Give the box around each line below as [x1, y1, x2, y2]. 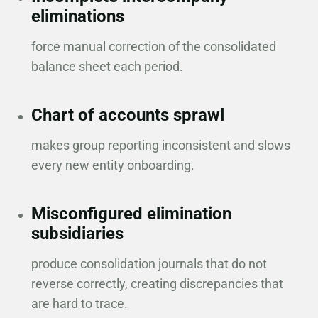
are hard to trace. [31, 296, 128, 311]
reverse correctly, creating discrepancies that [31, 276, 283, 291]
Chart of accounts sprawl [31, 105, 224, 125]
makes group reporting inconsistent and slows [31, 138, 290, 153]
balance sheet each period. [31, 59, 183, 74]
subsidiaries [31, 224, 124, 243]
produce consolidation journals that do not [31, 256, 267, 271]
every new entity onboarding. [31, 158, 194, 172]
